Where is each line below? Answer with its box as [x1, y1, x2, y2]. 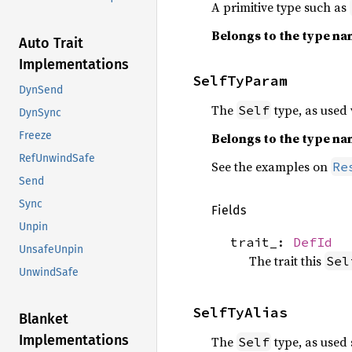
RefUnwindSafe [19, 152, 95, 166]
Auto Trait [19, 35, 83, 53]
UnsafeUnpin [19, 243, 83, 257]
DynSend [19, 83, 63, 97]
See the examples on [211, 157, 331, 175]
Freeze [19, 129, 52, 143]
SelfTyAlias [192, 302, 288, 321]
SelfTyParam [192, 71, 288, 90]
